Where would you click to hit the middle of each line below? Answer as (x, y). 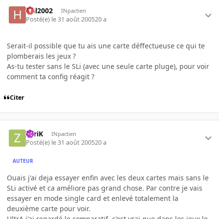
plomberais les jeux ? (41, 56)
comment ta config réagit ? (51, 77)
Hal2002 (40, 10)
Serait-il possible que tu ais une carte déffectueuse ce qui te (106, 46)
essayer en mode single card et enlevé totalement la (93, 198)
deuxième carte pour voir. (49, 208)
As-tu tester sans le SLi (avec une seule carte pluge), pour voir (108, 66)
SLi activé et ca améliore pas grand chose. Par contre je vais (105, 188)
